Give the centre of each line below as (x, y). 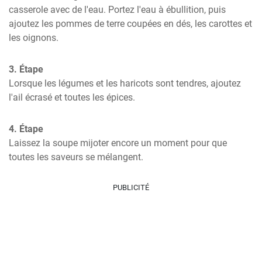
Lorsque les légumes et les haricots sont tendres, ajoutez (125, 83)
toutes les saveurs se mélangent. (76, 157)
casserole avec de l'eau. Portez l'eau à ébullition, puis (117, 10)
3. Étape (26, 69)
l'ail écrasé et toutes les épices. (72, 97)
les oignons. (34, 38)
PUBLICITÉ (131, 187)
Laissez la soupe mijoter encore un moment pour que (118, 143)
